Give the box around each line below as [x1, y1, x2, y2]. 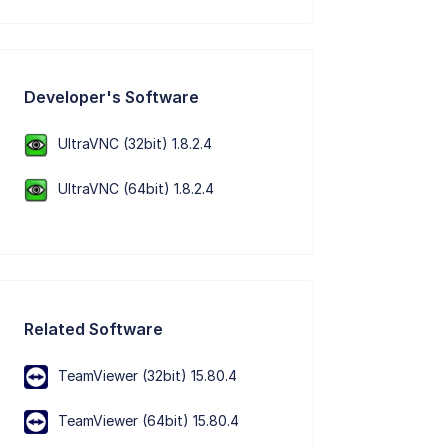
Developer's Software [24, 86, 200, 107]
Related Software [24, 318, 164, 339]
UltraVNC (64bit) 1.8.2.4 [58, 179, 215, 197]
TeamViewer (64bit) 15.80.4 [58, 411, 240, 429]
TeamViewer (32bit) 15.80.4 [58, 366, 238, 384]
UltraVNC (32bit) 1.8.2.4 [58, 134, 213, 152]
